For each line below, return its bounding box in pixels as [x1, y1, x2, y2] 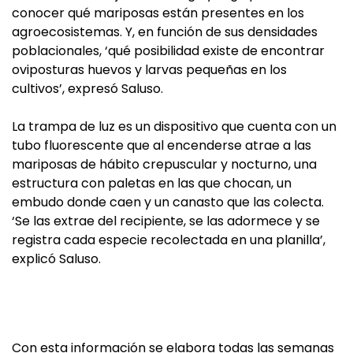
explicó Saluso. [12, 250, 101, 268]
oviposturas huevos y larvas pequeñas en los [12, 61, 287, 79]
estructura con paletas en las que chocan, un [12, 174, 292, 192]
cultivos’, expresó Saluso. [12, 80, 163, 98]
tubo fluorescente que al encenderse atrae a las [12, 136, 311, 154]
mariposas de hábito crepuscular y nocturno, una [12, 155, 317, 173]
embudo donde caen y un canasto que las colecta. [12, 193, 324, 211]
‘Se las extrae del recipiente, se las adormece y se [12, 212, 320, 230]
